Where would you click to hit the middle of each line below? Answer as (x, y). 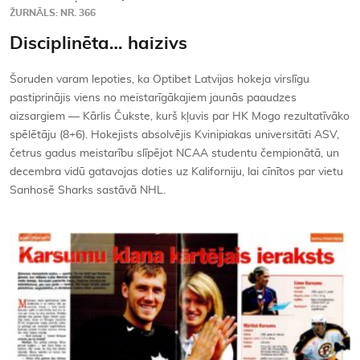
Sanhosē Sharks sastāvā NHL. (88, 191)
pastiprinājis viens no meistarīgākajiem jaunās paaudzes (153, 98)
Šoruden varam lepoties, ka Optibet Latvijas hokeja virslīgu (160, 80)
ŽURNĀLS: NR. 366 (53, 13)
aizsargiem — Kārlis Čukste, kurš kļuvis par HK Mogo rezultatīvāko (180, 117)
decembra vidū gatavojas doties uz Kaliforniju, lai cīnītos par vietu (176, 172)
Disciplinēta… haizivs (98, 44)
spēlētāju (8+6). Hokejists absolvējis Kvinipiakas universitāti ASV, (174, 135)
